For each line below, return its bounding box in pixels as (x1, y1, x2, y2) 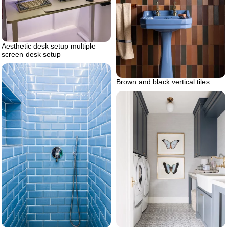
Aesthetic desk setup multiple (2, 41, 96, 50)
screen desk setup (2, 50, 61, 58)
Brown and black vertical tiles (116, 77, 210, 86)
